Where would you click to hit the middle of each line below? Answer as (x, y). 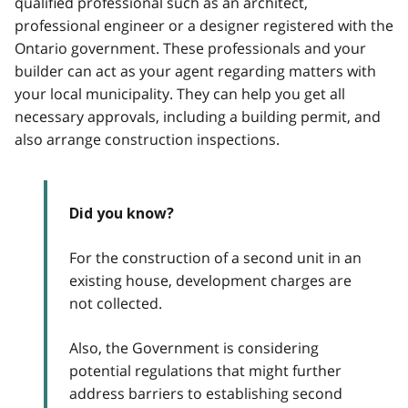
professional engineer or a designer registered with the (204, 25)
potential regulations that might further (205, 370)
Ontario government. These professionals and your (190, 48)
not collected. (116, 303)
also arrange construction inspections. (147, 139)
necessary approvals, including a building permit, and (198, 116)
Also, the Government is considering (194, 347)
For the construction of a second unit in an (215, 257)
